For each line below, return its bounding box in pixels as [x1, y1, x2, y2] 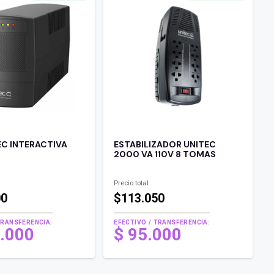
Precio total [114, 177, 149, 188]
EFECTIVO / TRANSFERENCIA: [114, 217, 210, 227]
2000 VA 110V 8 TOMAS [114, 148, 217, 160]
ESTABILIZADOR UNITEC [114, 138, 217, 150]
